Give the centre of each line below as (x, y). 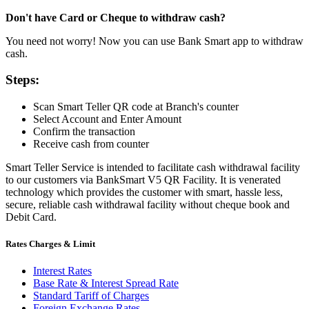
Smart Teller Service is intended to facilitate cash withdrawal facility (153, 168)
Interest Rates (62, 271)
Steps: (22, 80)
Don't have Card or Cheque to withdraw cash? (116, 17)
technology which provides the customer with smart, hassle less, (144, 192)
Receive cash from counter (91, 144)
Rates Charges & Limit (50, 244)
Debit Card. (31, 217)
